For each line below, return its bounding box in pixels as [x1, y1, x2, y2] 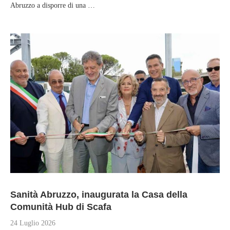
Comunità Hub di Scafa [10, 202, 111, 212]
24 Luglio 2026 [10, 219, 55, 227]
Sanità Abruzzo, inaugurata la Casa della [10, 189, 187, 200]
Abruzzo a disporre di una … [10, 2, 95, 9]
